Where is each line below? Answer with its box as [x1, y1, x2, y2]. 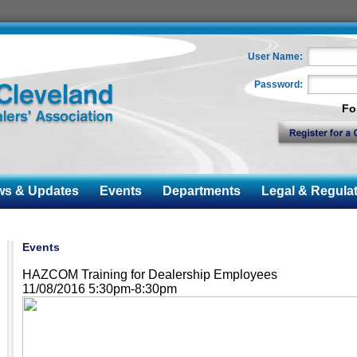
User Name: [247, 51, 303, 62]
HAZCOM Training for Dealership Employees [22, 268, 277, 281]
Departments [149, 184, 241, 198]
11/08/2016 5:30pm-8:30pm [22, 282, 177, 296]
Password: [253, 79, 303, 90]
